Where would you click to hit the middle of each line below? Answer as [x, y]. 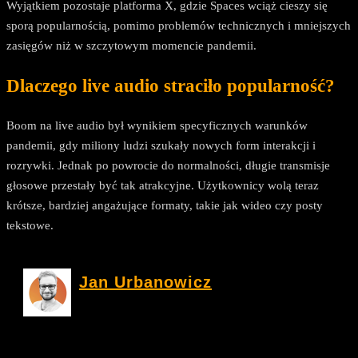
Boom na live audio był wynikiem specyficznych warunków [157, 126]
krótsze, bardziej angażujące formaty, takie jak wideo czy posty [165, 206]
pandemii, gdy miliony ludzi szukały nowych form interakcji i [161, 146]
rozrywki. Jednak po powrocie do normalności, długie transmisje [168, 166]
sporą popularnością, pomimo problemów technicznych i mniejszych [179, 26]
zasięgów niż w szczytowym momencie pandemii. [131, 46]
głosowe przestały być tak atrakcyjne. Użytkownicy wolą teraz [163, 186]
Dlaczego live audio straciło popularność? [171, 86]
